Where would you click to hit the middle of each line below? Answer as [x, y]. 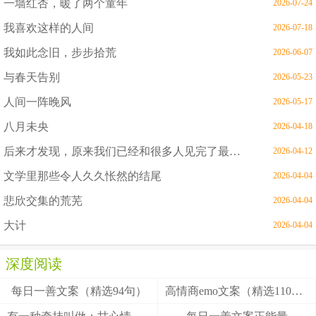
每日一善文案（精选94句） [79, 291]
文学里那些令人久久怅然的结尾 [83, 176]
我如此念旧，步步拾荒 [60, 52]
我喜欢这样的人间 [49, 28]
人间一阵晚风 [37, 102]
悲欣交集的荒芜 [43, 200]
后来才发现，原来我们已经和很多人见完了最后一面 [235, 151]
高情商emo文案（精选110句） [297, 291]
